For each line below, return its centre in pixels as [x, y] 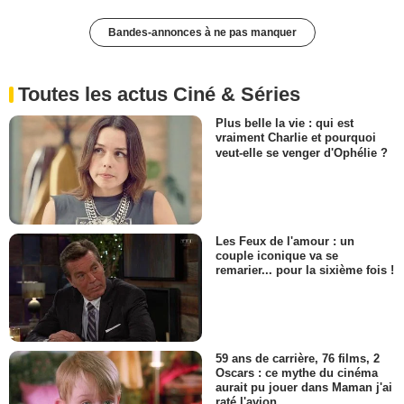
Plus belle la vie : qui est [285, 124]
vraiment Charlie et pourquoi [296, 138]
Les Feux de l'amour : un [285, 241]
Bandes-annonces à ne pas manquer [202, 33]
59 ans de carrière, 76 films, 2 [298, 359]
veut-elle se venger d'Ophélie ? [302, 152]
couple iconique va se [277, 255]
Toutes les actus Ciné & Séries [159, 95]
